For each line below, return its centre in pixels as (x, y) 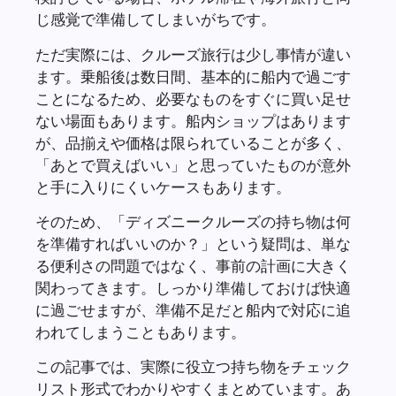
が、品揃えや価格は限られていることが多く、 (193, 142)
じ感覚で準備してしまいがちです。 (156, 19)
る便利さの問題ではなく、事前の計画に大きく (193, 266)
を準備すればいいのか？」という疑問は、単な (193, 244)
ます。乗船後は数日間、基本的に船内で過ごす (193, 76)
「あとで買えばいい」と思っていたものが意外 (193, 164)
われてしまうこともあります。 (141, 332)
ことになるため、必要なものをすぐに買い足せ (193, 98)
